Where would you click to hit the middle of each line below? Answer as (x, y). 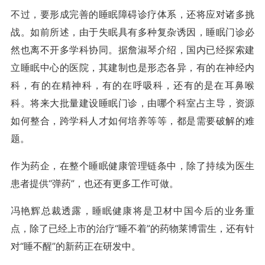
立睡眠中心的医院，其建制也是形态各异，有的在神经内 (132, 67)
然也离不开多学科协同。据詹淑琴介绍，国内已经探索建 (132, 50)
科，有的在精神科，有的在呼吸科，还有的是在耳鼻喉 (132, 85)
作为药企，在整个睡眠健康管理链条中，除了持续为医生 (132, 166)
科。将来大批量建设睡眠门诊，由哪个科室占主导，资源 (132, 103)
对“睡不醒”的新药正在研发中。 (76, 246)
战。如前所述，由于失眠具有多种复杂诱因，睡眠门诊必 (132, 32)
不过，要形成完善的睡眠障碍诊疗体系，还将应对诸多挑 (132, 14)
